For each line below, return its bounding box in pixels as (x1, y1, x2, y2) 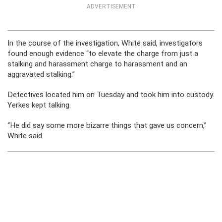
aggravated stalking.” (7, 70, 75, 79)
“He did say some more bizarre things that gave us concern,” (7, 121, 207, 130)
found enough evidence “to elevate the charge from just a (7, 49, 198, 58)
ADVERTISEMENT (86, 3, 136, 10)
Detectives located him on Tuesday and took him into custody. (7, 90, 214, 100)
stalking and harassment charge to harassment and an (7, 59, 187, 69)
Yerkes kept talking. (7, 101, 71, 110)
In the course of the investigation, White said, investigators (7, 39, 203, 48)
